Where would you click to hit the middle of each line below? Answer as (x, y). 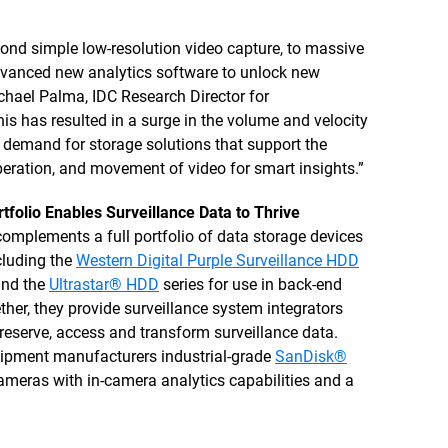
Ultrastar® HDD (104, 284)
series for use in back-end (250, 284)
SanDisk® (311, 356)
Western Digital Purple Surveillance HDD (217, 260)
